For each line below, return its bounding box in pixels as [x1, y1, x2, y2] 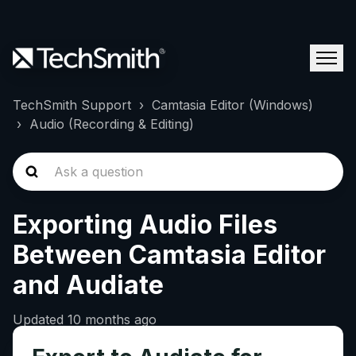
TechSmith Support [13, 97, 131, 113]
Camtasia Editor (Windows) [152, 97, 313, 113]
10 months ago [68, 311, 157, 327]
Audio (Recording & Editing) [29, 116, 194, 132]
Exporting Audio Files [13, 209, 277, 240]
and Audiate [13, 269, 164, 300]
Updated [13, 311, 68, 327]
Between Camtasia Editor [13, 239, 326, 270]
